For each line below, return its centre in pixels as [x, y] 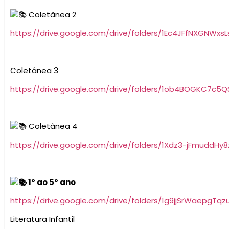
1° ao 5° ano [51, 182]
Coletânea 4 [52, 126]
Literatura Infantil [42, 219]
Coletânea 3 [34, 71]
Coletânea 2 [51, 15]
